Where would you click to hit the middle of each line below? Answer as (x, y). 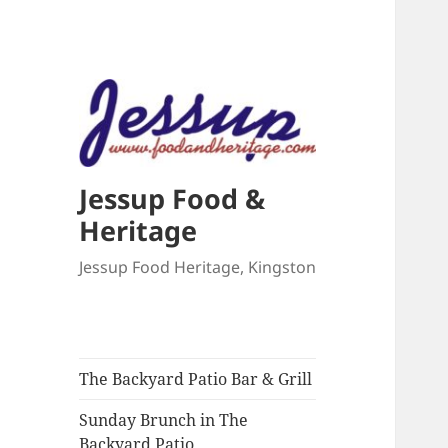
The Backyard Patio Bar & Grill (196, 379)
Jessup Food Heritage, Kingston (198, 267)
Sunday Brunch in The (164, 420)
